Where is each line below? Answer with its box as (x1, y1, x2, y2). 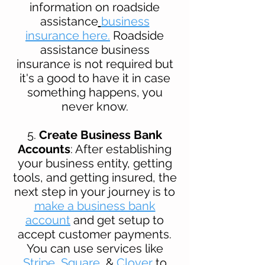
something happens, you (27, 85, 163, 99)
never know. (61, 99, 128, 114)
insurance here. (25, 28, 110, 43)
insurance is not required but (16, 56, 173, 71)
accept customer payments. (18, 227, 172, 241)
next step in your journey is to (14, 184, 175, 199)
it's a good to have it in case (19, 70, 170, 85)
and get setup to (73, 212, 164, 227)
